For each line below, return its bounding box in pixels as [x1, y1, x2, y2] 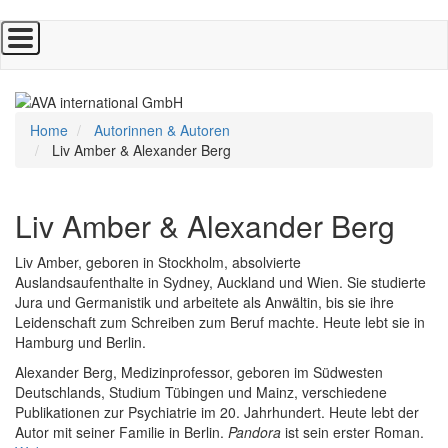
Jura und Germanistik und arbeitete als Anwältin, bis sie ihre [15, 292, 394, 313]
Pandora [228, 422, 281, 443]
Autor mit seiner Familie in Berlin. [15, 422, 228, 443]
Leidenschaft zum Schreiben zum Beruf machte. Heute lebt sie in [15, 312, 425, 333]
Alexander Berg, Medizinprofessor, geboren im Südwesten [15, 362, 383, 383]
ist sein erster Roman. [281, 422, 424, 443]
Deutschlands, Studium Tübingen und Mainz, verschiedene [15, 382, 387, 403]
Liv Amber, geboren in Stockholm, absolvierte [15, 252, 301, 273]
